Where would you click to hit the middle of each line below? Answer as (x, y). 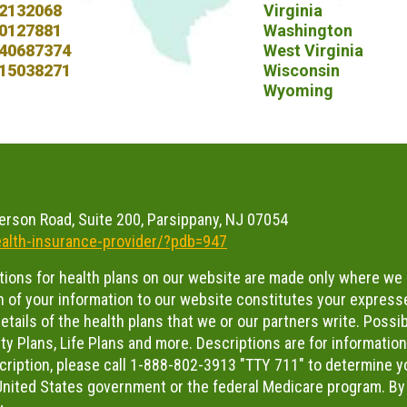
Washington (308, 30)
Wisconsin (302, 70)
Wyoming (298, 90)
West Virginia (313, 50)
